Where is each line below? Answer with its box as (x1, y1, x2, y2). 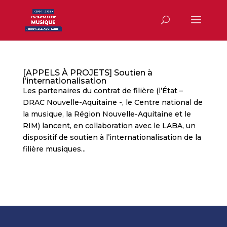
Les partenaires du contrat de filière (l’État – (22, 86, 183, 95)
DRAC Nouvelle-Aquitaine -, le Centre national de (22, 98, 203, 107)
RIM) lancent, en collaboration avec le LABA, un (22, 121, 196, 130)
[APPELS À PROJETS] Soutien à (22, 68, 153, 78)
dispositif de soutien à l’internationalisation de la (22, 133, 201, 142)
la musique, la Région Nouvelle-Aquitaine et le (22, 109, 191, 119)
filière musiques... (22, 144, 86, 154)
